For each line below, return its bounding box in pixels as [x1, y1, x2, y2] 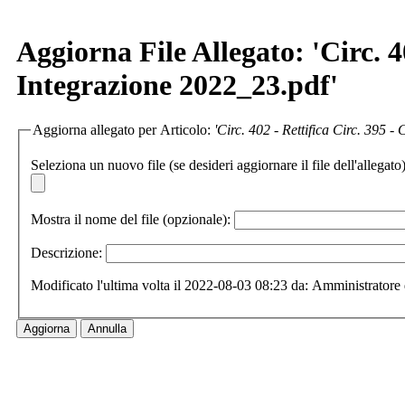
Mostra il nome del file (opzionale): [31, 212, 231, 228]
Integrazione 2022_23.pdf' [16, 69, 338, 102]
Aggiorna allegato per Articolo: [33, 121, 214, 137]
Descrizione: [31, 245, 102, 261]
